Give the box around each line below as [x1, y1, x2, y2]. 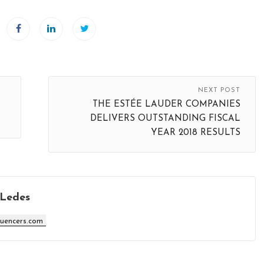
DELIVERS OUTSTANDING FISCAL [90, 114, 240, 123]
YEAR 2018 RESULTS [151, 128, 240, 137]
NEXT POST [198, 87, 240, 94]
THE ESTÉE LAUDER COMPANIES [93, 100, 240, 109]
